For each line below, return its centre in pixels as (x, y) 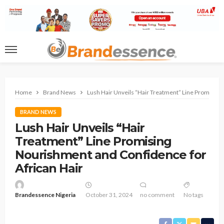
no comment (157, 195)
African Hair (49, 168)
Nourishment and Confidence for (110, 155)
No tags (193, 195)
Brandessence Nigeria (45, 195)
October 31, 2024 (109, 195)
